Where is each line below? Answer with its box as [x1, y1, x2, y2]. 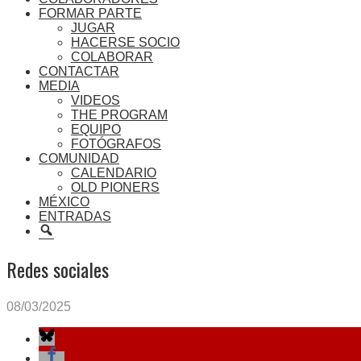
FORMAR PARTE [39, 6, 142, 20]
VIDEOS [71, 93, 120, 107]
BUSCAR [53, 223, 109, 237]
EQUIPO [71, 122, 121, 136]
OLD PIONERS [71, 180, 160, 194]
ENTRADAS [39, 210, 111, 223]
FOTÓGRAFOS [71, 137, 161, 151]
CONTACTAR [39, 64, 119, 78]
